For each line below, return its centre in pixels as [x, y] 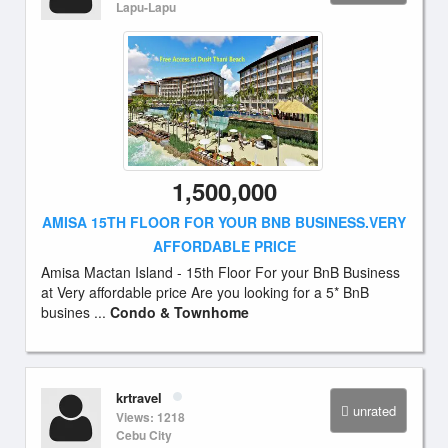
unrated [374, 410]
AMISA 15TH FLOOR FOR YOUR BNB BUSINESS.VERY [224, 222]
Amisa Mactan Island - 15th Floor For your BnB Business [220, 272]
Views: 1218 [150, 417]
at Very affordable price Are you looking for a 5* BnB [205, 292]
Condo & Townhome [179, 312]
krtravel [139, 397]
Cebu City [144, 435]
